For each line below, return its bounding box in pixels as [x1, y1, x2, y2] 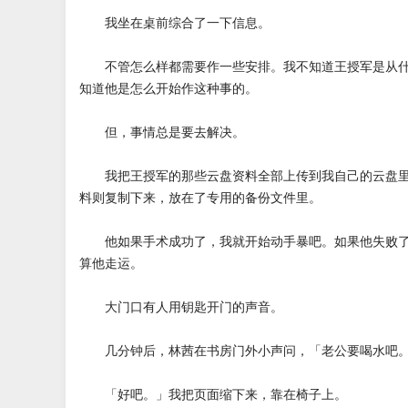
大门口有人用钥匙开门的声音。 [79, 299, 283, 314]
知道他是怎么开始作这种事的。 [79, 80, 258, 96]
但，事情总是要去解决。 [79, 124, 245, 139]
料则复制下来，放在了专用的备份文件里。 [79, 189, 321, 205]
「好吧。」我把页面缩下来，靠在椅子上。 [79, 386, 347, 402]
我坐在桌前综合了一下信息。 [79, 15, 270, 30]
